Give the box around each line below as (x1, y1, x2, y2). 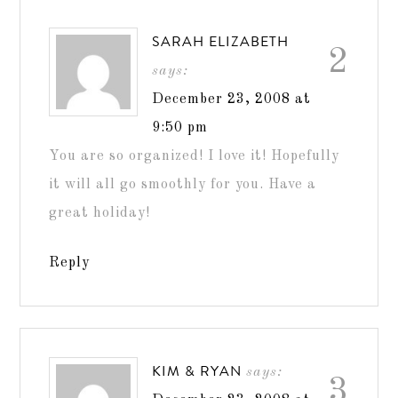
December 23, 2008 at (152, 92, 312, 107)
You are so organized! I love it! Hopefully (49, 148, 340, 163)
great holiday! (49, 205, 151, 220)
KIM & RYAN (152, 360, 243, 381)
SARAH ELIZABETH (152, 30, 290, 52)
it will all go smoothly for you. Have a (49, 177, 317, 192)
